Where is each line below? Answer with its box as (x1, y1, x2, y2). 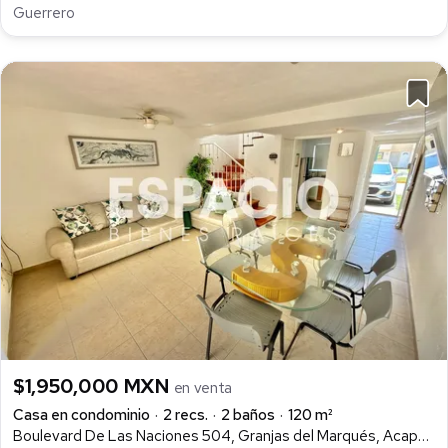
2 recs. (163, 404, 208, 425)
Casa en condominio (13, 404, 150, 425)
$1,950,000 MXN (13, 372, 174, 399)
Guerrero (13, 3, 75, 24)
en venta (173, 377, 233, 398)
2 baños (221, 404, 275, 425)
